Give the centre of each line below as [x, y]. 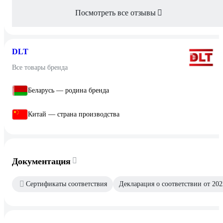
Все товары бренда [40, 67]
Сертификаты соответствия [66, 184]
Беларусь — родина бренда [68, 90]
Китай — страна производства [74, 114]
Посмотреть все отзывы [115, 12]
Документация [41, 161]
